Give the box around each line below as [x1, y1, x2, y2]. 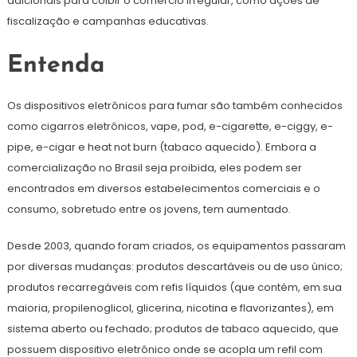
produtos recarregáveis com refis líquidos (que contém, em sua [6, 280, 342, 296]
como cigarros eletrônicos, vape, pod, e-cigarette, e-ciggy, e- [6, 119, 333, 135]
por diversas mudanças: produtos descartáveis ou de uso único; [6, 259, 343, 275]
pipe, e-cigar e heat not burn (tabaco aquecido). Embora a [6, 139, 316, 155]
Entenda [6, 53, 104, 79]
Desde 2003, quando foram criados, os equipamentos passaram [6, 238, 346, 254]
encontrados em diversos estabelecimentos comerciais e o [6, 181, 320, 197]
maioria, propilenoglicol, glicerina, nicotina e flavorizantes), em [6, 300, 334, 316]
